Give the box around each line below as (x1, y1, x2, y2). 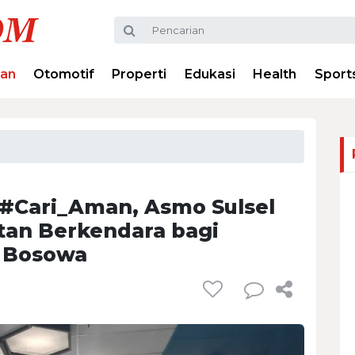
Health (253, 67, 297, 82)
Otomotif (33, 67, 95, 82)
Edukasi (184, 67, 235, 82)
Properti (112, 67, 167, 82)
